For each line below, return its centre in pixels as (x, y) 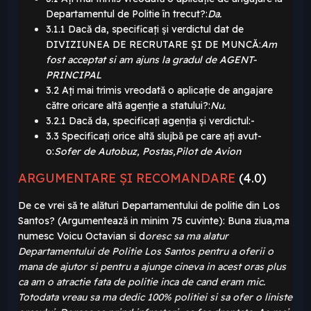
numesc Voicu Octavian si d (82, 236)
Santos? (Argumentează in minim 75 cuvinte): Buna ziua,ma (154, 221)
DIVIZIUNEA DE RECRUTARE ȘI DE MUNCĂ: (153, 45)
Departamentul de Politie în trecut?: (127, 14)
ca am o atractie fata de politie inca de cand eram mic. (142, 282)
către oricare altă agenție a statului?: (128, 106)
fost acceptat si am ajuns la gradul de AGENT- (151, 60)
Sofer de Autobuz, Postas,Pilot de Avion (148, 152)
